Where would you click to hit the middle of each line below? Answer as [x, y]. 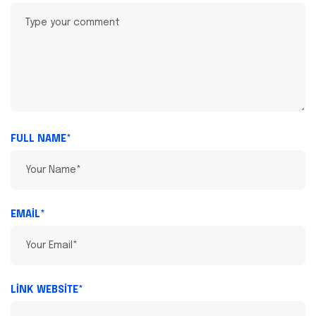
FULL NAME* [41, 139]
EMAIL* [28, 215]
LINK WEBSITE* [47, 290]
